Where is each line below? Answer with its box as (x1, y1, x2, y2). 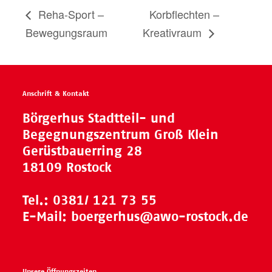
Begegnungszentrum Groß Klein (22, 126, 219, 142)
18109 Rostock (22, 159, 112, 175)
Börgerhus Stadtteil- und (22, 110, 175, 126)
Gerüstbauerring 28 (22, 143, 143, 158)
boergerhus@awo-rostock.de (71, 208, 249, 224)
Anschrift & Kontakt (22, 89, 90, 98)
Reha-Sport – (35, 5, 104, 22)
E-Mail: (22, 208, 72, 224)
